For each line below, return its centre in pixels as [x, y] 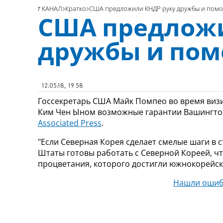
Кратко [76, 9]
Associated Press [70, 123]
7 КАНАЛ [50, 9]
